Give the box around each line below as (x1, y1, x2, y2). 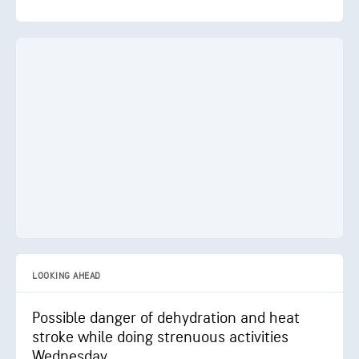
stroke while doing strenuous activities (32, 328, 288, 347)
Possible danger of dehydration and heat (32, 309, 300, 328)
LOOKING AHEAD (32, 270, 101, 282)
